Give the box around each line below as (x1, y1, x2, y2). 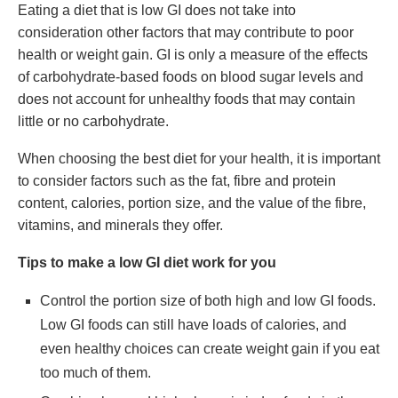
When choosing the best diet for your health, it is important (18, 151, 380, 166)
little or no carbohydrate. (18, 114, 169, 129)
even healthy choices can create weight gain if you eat (40, 341, 379, 356)
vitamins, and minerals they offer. (18, 218, 223, 233)
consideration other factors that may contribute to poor (18, 25, 354, 40)
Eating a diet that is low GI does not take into (18, 3, 296, 18)
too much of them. (40, 365, 151, 380)
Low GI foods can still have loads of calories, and (40, 317, 346, 332)
